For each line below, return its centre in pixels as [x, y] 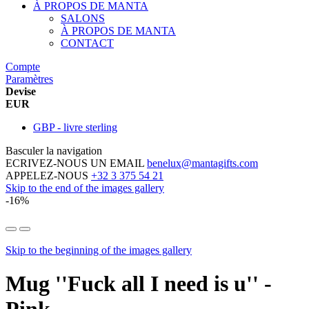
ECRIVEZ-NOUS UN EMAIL [76, 163]
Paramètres [29, 79]
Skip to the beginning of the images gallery [99, 250]
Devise [21, 91]
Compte [23, 66]
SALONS [83, 18]
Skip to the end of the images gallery [85, 188]
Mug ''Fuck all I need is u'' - [139, 284]
